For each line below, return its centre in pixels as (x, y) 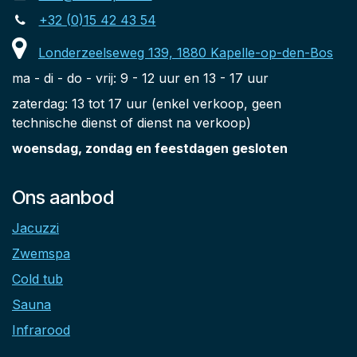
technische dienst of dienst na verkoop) (131, 123)
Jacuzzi (35, 228)
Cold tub (37, 279)
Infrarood (41, 330)
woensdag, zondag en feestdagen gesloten (150, 149)
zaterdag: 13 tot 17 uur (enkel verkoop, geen (147, 104)
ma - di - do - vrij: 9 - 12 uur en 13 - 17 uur (140, 78)
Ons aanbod (63, 198)
